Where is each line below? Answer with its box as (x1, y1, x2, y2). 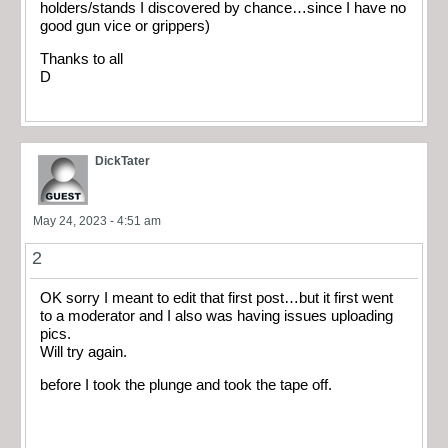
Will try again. (40, 344, 127, 361)
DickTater (95, 154, 150, 169)
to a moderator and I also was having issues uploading (40, 308, 393, 325)
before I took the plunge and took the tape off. (40, 376, 332, 393)
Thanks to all (40, 50, 123, 67)
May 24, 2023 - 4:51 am (33, 214, 161, 229)
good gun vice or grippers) (40, 18, 210, 35)
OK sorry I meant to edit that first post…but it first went (40, 290, 393, 307)
